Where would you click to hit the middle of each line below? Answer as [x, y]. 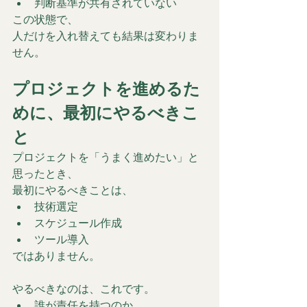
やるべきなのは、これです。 [84, 288]
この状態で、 [45, 19]
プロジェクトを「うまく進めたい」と [106, 157]
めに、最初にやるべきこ [106, 112]
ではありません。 [56, 255]
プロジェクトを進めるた [106, 88]
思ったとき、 [45, 173]
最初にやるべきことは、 [73, 189]
